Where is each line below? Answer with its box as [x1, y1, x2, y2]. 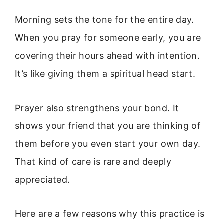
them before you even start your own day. [15, 138, 201, 149]
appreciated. [15, 174, 70, 185]
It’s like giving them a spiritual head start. [15, 68, 196, 79]
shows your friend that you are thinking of [15, 120, 201, 131]
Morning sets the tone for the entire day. [15, 14, 194, 25]
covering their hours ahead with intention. [15, 50, 200, 61]
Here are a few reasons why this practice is [15, 208, 205, 219]
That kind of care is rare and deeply [15, 156, 171, 167]
